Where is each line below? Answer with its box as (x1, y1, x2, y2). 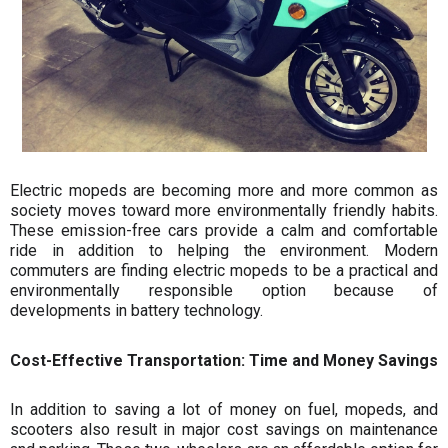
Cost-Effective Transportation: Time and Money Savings (10, 350, 438, 370)
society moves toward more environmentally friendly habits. (10, 201, 438, 221)
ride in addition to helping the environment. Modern (10, 241, 438, 261)
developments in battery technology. (10, 301, 263, 321)
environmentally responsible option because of (10, 281, 438, 301)
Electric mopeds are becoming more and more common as (10, 181, 438, 201)
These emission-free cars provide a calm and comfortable (10, 221, 438, 241)
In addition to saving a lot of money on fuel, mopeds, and (10, 400, 438, 420)
